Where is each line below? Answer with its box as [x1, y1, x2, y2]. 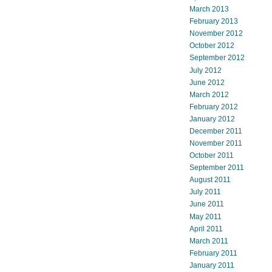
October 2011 [189, 151, 234, 160]
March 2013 [189, 5, 229, 14]
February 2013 [189, 17, 238, 26]
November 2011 [189, 139, 242, 148]
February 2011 [189, 248, 237, 257]
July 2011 [189, 188, 221, 197]
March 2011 [189, 236, 228, 245]
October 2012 [189, 41, 234, 50]
